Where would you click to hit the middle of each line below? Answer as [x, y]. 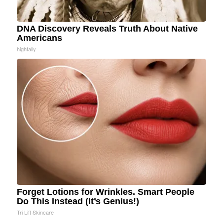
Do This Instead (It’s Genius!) [78, 202]
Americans [39, 38]
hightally [26, 49]
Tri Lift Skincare [35, 212]
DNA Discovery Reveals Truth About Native [107, 29]
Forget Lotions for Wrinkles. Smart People [106, 192]
